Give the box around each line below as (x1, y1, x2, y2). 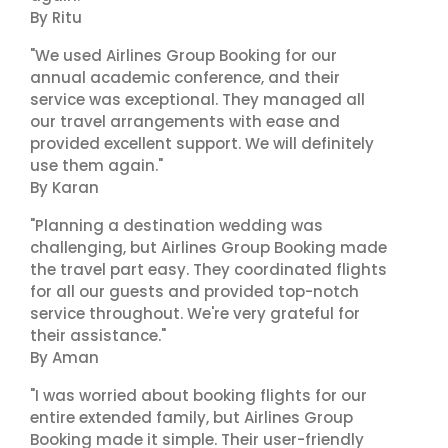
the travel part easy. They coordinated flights (30, 259, 387, 280)
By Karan (30, 177, 99, 198)
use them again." (30, 155, 163, 176)
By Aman (30, 347, 99, 368)
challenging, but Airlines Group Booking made (30, 237, 387, 258)
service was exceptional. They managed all (30, 89, 365, 110)
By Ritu (30, 7, 82, 28)
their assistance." (30, 325, 166, 346)
